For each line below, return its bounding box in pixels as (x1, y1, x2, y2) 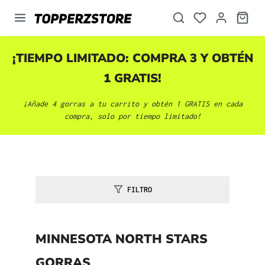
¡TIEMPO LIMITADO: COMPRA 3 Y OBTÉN (12, 50, 253, 66)
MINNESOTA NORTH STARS (35, 231, 208, 247)
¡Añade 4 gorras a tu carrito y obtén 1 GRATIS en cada (22, 99, 243, 108)
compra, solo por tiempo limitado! (64, 112, 201, 121)
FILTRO (127, 185, 152, 194)
